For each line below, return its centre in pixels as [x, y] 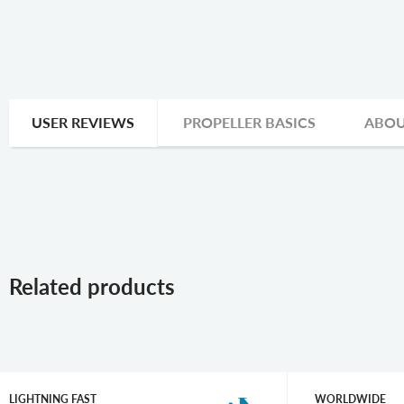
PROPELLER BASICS [249, 122]
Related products [97, 286]
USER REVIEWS [83, 122]
